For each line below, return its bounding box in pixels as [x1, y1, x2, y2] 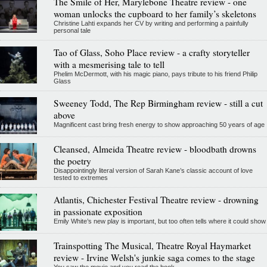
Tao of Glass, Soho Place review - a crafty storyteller [53, 46, 250, 58]
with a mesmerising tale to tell [53, 58, 164, 70]
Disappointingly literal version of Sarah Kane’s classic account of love [53, 166, 253, 174]
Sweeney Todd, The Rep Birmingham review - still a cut [53, 97, 263, 109]
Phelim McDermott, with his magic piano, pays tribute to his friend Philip [53, 70, 257, 77]
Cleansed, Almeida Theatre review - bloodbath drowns [53, 142, 256, 155]
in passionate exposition [53, 205, 142, 218]
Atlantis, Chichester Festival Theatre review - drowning [53, 193, 259, 206]
